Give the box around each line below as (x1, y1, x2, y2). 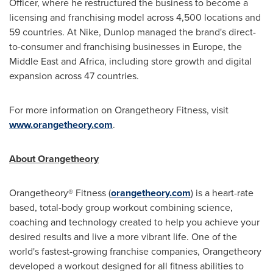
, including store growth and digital (104, 54, 252, 68)
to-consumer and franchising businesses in (9, 40, 193, 54)
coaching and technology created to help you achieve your (9, 215, 260, 229)
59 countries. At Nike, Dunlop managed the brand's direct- (9, 25, 256, 39)
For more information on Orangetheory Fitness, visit (9, 103, 229, 117)
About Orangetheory (9, 152, 99, 166)
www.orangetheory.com (9, 118, 113, 132)
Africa (79, 54, 104, 68)
